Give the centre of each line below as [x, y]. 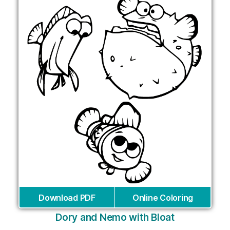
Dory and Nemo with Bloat [115, 218]
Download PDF [67, 198]
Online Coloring [163, 198]
